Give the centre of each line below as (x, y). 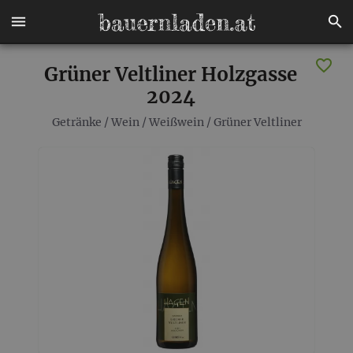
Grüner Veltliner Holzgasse (171, 74)
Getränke (76, 122)
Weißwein (176, 122)
